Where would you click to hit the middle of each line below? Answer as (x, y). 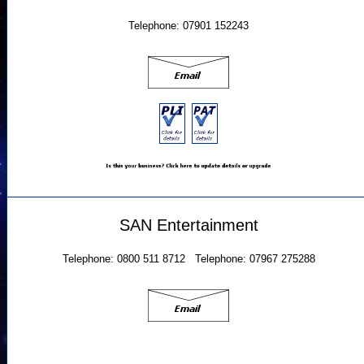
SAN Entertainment (188, 225)
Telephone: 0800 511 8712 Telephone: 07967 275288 (188, 259)
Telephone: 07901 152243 (188, 26)
